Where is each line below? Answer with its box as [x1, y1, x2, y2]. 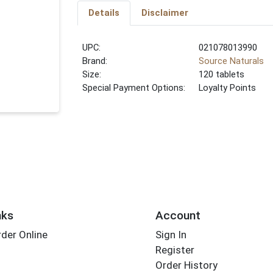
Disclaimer [141, 7, 188, 19]
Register [155, 244, 194, 257]
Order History [155, 259, 218, 272]
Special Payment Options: [82, 82, 186, 94]
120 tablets [199, 69, 245, 80]
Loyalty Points [199, 82, 257, 94]
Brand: [82, 55, 108, 67]
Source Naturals [199, 55, 264, 67]
